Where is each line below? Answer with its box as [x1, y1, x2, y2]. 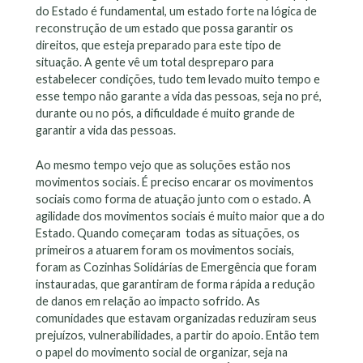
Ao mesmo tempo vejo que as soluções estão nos [36, 157, 291, 172]
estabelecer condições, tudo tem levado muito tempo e [36, 72, 320, 87]
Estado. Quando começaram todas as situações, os [36, 225, 300, 240]
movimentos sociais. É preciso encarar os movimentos [36, 174, 314, 189]
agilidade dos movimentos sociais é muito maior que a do [36, 208, 325, 223]
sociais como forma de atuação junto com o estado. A [36, 191, 311, 206]
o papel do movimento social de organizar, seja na [36, 344, 288, 359]
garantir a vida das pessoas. [36, 123, 178, 138]
